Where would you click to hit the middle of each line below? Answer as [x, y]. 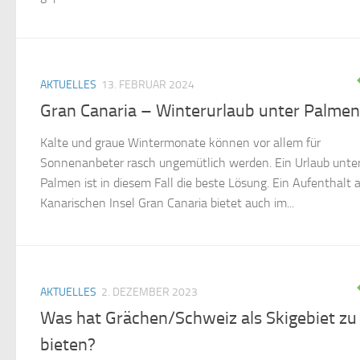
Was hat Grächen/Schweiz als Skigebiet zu [198, 319]
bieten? [68, 345]
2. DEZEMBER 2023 [149, 292]
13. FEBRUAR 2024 [148, 84]
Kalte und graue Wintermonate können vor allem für [180, 142]
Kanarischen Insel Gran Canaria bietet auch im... [167, 202]
